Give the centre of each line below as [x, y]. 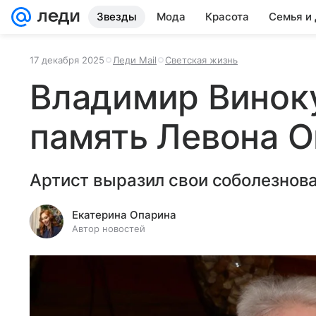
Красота [227, 17]
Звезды [117, 17]
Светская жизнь [201, 60]
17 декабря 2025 [67, 60]
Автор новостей [109, 229]
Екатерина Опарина [124, 215]
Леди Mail [135, 60]
